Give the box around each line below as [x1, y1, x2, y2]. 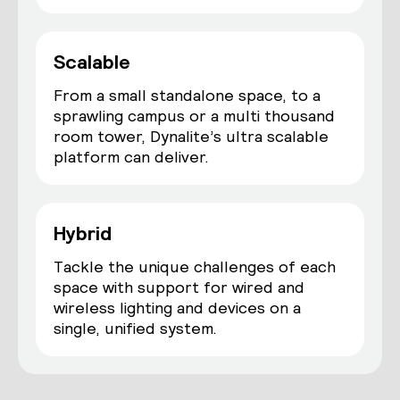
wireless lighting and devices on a [54, 297, 301, 318]
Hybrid [54, 221, 112, 246]
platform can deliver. [54, 146, 209, 167]
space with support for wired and [54, 277, 304, 297]
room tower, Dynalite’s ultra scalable [54, 126, 329, 146]
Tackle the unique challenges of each [54, 256, 336, 277]
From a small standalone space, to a [54, 85, 321, 105]
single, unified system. [54, 318, 217, 338]
